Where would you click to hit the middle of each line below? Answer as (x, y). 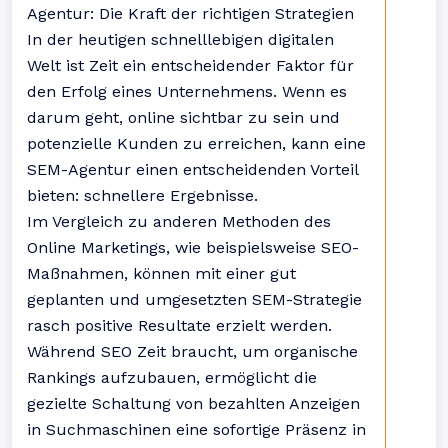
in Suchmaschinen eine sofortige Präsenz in (196, 429)
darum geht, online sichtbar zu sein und (183, 117)
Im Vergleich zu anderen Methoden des (179, 221)
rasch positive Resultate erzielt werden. (179, 325)
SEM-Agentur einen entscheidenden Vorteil (192, 169)
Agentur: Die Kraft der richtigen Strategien (190, 13)
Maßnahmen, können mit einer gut (161, 273)
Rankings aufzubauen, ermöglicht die (172, 377)
